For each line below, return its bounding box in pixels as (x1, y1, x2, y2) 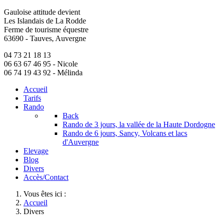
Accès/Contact (23, 173, 68, 181)
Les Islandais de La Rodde (4, 17, 86, 25)
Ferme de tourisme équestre (4, 25, 88, 34)
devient (56, 8, 80, 16)
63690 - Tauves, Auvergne (4, 34, 86, 43)
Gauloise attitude (4, 8, 56, 16)
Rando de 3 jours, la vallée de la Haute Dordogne (63, 120, 215, 129)
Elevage (23, 147, 48, 155)
